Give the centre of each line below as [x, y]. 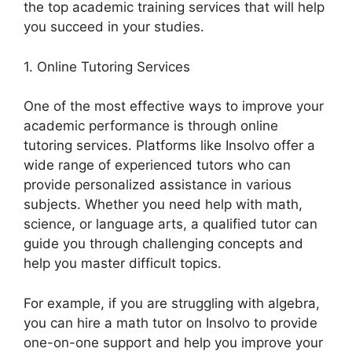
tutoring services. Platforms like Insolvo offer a [169, 146]
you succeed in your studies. [114, 27]
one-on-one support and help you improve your [173, 342]
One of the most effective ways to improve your [174, 106]
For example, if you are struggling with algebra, [172, 303]
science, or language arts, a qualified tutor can [170, 224]
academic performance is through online [151, 126]
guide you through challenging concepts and [163, 244]
